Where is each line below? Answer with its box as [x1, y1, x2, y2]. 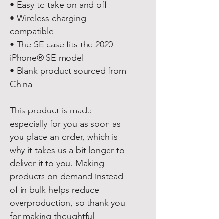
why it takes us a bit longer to [10, 145, 125, 155]
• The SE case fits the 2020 [10, 39, 113, 50]
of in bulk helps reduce [10, 184, 99, 195]
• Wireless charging [10, 13, 86, 23]
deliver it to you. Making [10, 158, 104, 169]
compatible [10, 26, 54, 37]
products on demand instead [10, 171, 123, 182]
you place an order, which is [10, 131, 118, 142]
